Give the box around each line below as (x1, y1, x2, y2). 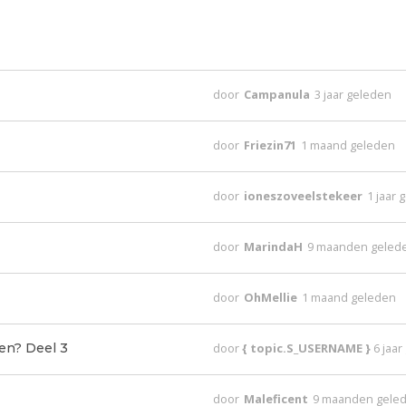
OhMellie (244, 289, 301, 305)
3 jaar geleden (314, 86, 392, 102)
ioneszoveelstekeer (244, 188, 366, 204)
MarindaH (244, 238, 306, 255)
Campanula (244, 86, 314, 102)
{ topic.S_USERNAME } (242, 340, 374, 356)
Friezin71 (244, 137, 300, 153)
